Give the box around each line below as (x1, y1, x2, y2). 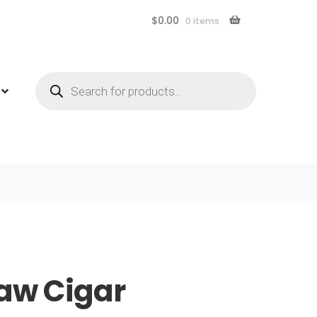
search (35, 79, 74, 96)
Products (35, 68, 86, 85)
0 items (185, 15, 219, 27)
